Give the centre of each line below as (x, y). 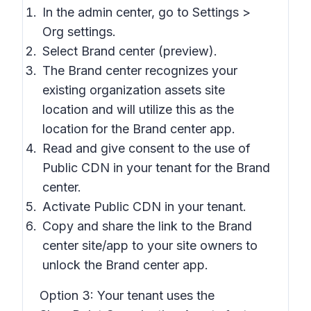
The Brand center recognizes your (140, 70)
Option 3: (67, 295)
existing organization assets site (134, 90)
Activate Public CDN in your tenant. (144, 207)
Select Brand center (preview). (130, 51)
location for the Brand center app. (139, 129)
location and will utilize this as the (138, 109)
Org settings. (79, 32)
